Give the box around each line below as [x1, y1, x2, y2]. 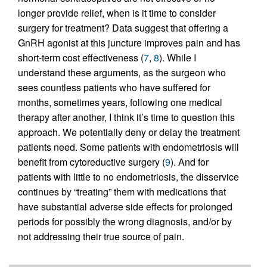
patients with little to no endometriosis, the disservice [18, 170, 239, 184]
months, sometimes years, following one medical [18, 95, 222, 109]
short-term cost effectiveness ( [18, 51, 144, 64]
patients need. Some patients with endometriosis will [18, 140, 239, 154]
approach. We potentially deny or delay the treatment [18, 125, 240, 139]
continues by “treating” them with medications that [18, 185, 226, 198]
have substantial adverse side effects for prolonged [18, 200, 232, 213]
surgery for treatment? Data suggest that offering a [18, 21, 228, 35]
